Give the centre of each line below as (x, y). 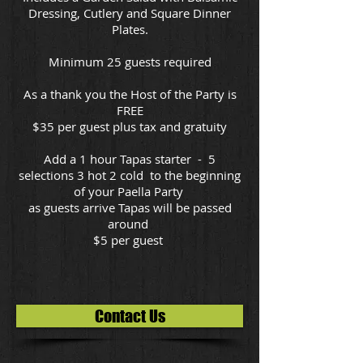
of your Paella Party (130, 191)
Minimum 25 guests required (130, 61)
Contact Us (130, 316)
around (130, 223)
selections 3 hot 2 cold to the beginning (130, 175)
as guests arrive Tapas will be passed (130, 207)
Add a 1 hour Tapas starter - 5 (130, 158)
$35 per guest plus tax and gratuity (130, 126)
